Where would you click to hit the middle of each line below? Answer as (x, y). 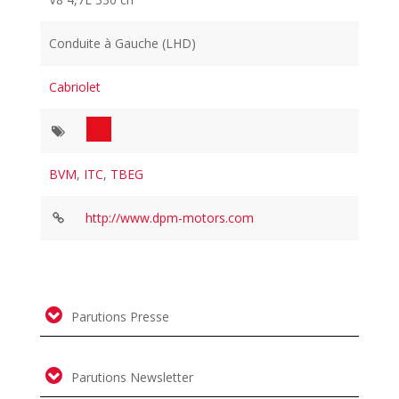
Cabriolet (75, 87)
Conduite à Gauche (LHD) (123, 44)
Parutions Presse (118, 317)
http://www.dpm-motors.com (169, 218)
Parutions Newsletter (130, 378)
